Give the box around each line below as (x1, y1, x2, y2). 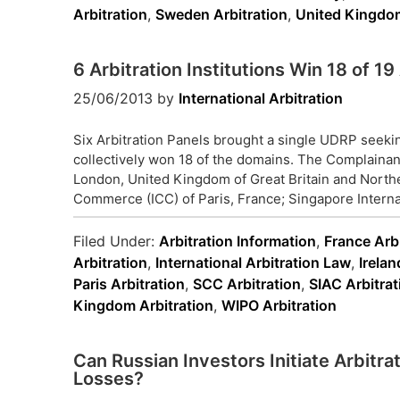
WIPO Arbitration (221, 296, 337, 314)
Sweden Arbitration (155, 5, 287, 23)
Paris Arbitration (73, 275, 185, 293)
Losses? (73, 368, 144, 389)
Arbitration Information (159, 232, 316, 250)
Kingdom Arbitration (73, 296, 213, 314)
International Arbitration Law (155, 254, 351, 271)
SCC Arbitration (193, 275, 301, 293)
